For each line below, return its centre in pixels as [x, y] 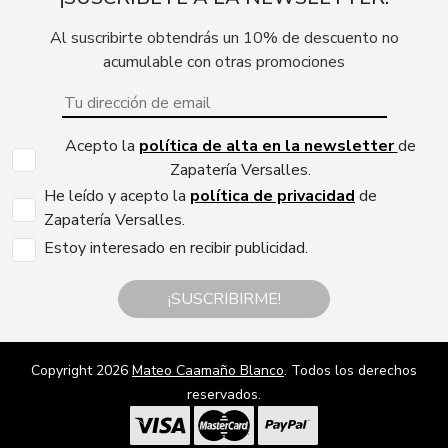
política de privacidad [272, 195]
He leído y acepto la [117, 195]
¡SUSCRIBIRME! [224, 298]
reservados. [224, 394]
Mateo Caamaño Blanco [208, 370]
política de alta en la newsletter [268, 145]
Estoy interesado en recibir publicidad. [176, 247]
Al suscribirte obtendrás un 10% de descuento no [224, 37]
